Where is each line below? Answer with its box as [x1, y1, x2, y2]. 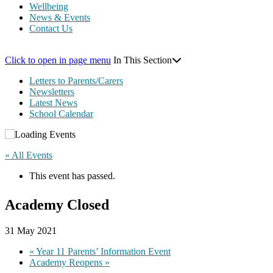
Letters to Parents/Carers [29, 75, 123, 86]
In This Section [113, 54, 172, 65]
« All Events [5, 149, 52, 160]
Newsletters [29, 86, 74, 97]
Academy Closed [5, 196, 109, 213]
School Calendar [29, 108, 93, 119]
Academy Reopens [29, 257, 105, 268]
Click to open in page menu [5, 54, 111, 65]
